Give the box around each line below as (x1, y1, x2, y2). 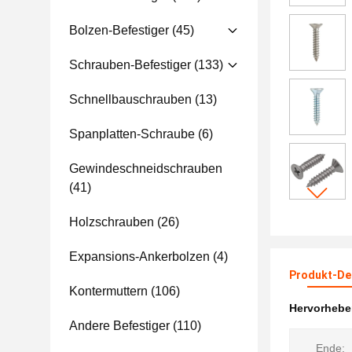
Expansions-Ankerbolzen (69, 250, 210, 263)
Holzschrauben (69, 215, 154, 229)
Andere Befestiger (69, 319, 170, 332)
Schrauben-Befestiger (69, 58, 191, 71)
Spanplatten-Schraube (69, 127, 195, 141)
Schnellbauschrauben (69, 93, 192, 106)
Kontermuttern (69, 284, 148, 298)
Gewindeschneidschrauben (69, 162, 222, 175)
